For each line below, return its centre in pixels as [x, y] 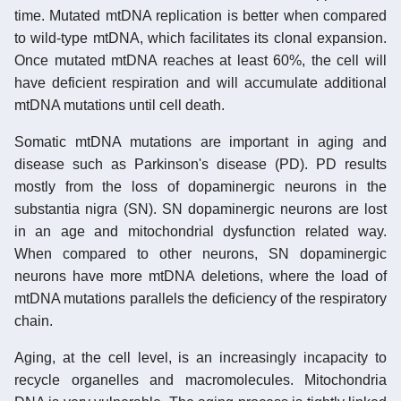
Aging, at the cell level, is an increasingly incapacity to [200, 357]
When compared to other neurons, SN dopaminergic [200, 253]
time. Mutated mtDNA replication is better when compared [200, 15]
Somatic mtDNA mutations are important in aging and [200, 141]
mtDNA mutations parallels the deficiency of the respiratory [200, 298]
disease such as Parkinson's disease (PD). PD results [200, 164]
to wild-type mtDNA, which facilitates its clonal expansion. [200, 38]
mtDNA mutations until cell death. [119, 105]
